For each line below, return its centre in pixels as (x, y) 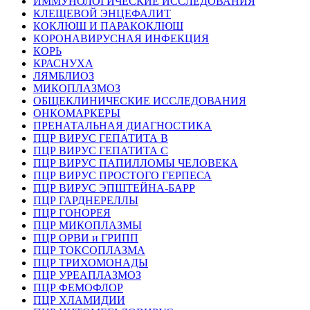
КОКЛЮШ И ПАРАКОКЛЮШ (108, 26)
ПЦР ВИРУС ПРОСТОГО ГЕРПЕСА (122, 175)
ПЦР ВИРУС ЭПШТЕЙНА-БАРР (114, 188)
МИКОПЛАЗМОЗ (77, 88)
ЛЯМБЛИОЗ (64, 75)
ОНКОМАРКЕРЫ (77, 113)
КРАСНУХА (63, 63)
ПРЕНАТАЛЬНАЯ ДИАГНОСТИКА (122, 125)
